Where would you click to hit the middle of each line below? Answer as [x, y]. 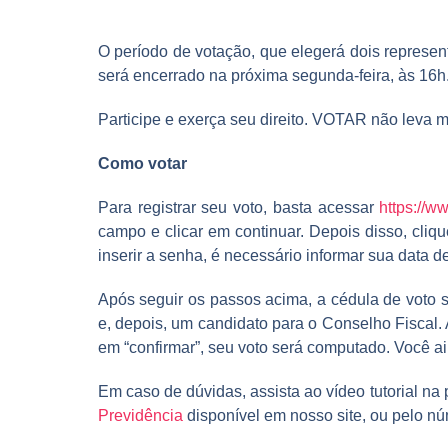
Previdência [140, 415]
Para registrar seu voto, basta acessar [238, 207]
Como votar [142, 163]
